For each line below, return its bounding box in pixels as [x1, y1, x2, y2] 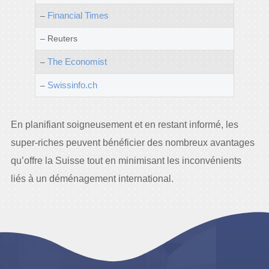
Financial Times [47, 10, 109, 20]
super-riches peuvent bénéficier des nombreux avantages [10, 137, 255, 148]
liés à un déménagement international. [10, 173, 174, 184]
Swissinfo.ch [47, 79, 97, 90]
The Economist [47, 56, 107, 67]
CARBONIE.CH [139, 211, 203, 222]
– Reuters [40, 33, 77, 43]
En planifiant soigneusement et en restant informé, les [10, 119, 238, 130]
